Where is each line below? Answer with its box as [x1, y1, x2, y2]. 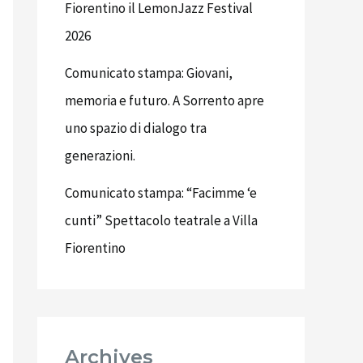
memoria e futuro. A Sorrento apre [65, 91, 264, 109]
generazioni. [65, 146, 135, 164]
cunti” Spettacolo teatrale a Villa [65, 211, 258, 229]
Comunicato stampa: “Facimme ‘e [65, 183, 257, 202]
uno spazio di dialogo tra [65, 118, 207, 137]
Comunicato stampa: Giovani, [65, 63, 233, 82]
